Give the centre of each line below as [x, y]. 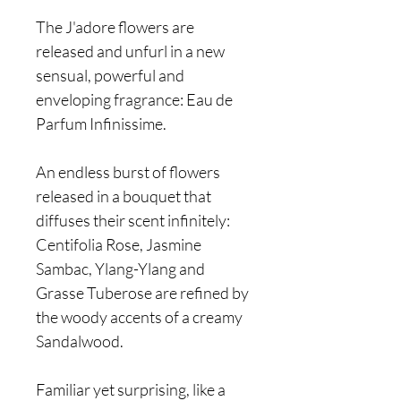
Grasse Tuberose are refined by [142, 293]
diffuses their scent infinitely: [133, 220]
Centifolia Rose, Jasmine [119, 244]
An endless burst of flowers [128, 172]
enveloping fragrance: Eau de [134, 99]
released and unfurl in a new [130, 51]
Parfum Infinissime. [102, 124]
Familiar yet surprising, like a [131, 389]
